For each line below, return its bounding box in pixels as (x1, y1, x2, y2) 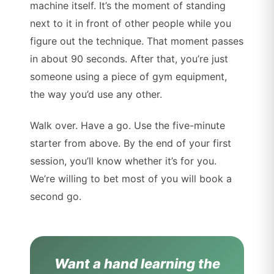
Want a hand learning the (54, 256, 220, 272)
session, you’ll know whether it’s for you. (30, 155, 217, 168)
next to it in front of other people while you (30, 17, 232, 30)
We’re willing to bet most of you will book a (30, 172, 232, 185)
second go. (30, 190, 82, 203)
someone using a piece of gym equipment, (30, 70, 228, 83)
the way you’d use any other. (30, 88, 163, 101)
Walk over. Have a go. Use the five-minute (30, 119, 226, 132)
